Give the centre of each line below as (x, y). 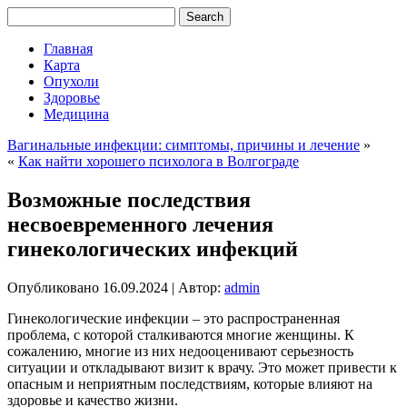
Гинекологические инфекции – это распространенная (174, 318)
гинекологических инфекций (153, 248)
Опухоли (71, 81)
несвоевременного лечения (140, 224)
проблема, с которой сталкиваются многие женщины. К (181, 334)
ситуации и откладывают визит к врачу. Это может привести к (202, 367)
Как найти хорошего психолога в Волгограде (159, 161)
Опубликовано (53, 287)
